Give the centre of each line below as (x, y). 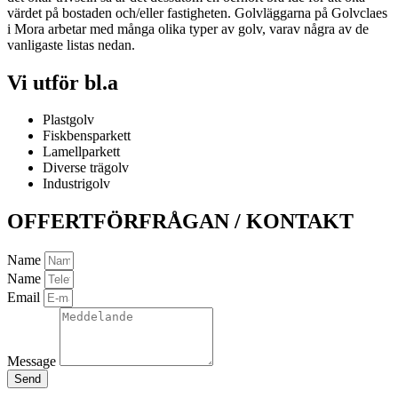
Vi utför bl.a (63, 82)
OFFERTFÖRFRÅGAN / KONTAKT (180, 222)
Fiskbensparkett (87, 136)
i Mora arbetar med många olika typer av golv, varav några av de (188, 28)
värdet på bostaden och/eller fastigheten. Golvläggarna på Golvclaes (197, 12)
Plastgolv (68, 120)
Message (33, 362)
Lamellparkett (81, 152)
